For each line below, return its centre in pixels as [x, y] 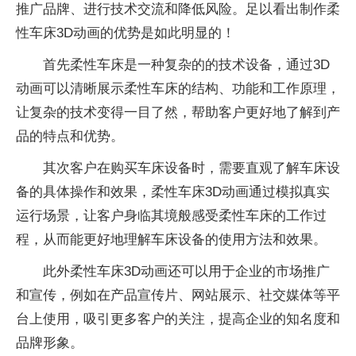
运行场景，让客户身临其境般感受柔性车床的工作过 [171, 216]
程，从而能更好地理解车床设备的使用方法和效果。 [171, 240]
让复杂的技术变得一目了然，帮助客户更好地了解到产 [178, 112]
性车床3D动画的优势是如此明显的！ [126, 33]
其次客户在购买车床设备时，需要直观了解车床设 [192, 168]
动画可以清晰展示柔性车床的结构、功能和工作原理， [178, 89]
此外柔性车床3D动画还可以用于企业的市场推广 [186, 271]
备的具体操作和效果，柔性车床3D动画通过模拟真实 [173, 192]
